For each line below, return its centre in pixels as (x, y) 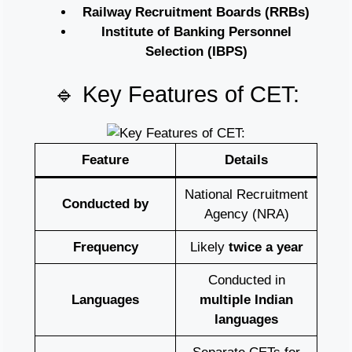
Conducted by (105, 204)
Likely (209, 247)
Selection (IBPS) (196, 51)
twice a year (266, 247)
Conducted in (246, 280)
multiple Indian (246, 300)
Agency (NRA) (246, 214)
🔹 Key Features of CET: (176, 95)
